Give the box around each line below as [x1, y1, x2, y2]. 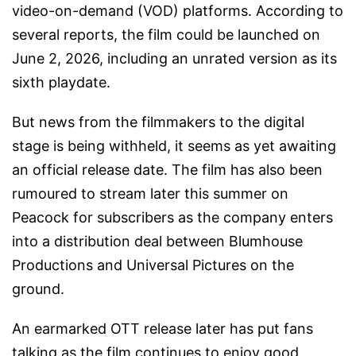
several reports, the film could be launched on [12, 26, 320, 44]
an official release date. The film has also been [12, 161, 323, 179]
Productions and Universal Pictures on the [12, 257, 294, 274]
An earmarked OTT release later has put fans [12, 320, 313, 338]
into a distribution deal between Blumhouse [12, 233, 303, 250]
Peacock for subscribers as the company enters [12, 209, 333, 226]
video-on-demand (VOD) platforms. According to [12, 2, 343, 20]
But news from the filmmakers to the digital [12, 114, 304, 131]
